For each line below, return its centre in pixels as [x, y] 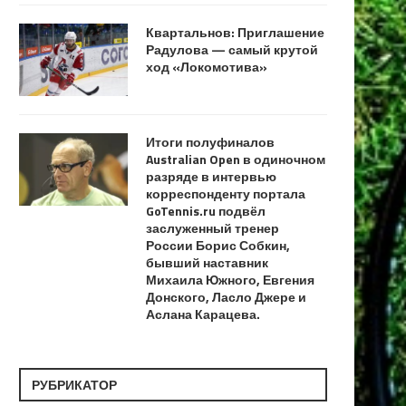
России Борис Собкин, [218, 245]
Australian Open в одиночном [236, 159]
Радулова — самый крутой [232, 49]
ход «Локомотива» [207, 66]
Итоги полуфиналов [210, 141]
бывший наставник [207, 262]
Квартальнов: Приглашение [235, 32]
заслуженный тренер [213, 227]
